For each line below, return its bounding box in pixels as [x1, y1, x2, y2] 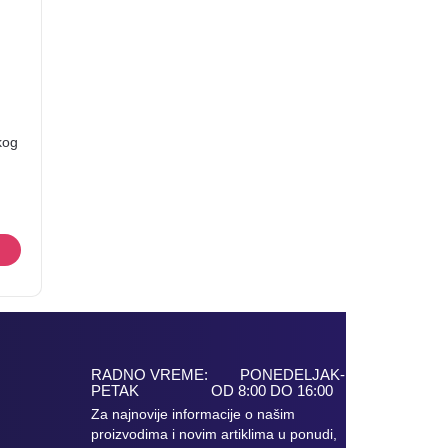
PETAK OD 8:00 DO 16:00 [91, 381, 333, 399]
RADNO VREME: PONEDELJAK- [91, 365, 345, 383]
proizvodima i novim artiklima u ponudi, [91, 425, 337, 442]
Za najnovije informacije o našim [91, 405, 295, 422]
